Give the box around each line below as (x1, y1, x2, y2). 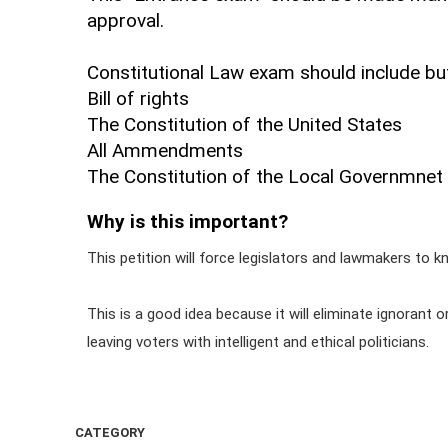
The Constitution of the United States (87, 113, 402, 136)
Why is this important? (87, 210, 288, 233)
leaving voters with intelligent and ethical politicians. (87, 333, 429, 351)
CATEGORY (75, 425, 145, 440)
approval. (87, 9, 164, 32)
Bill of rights (87, 87, 189, 110)
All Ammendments (87, 139, 243, 162)
